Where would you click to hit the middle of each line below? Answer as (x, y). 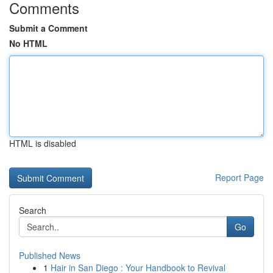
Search (33, 210)
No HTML (28, 43)
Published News (50, 255)
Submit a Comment (48, 28)
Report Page (239, 177)
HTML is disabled (43, 143)
